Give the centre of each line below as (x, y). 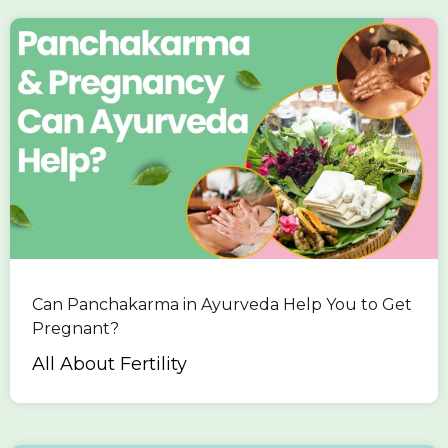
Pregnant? (75, 329)
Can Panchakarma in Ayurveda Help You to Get (222, 305)
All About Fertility (109, 364)
